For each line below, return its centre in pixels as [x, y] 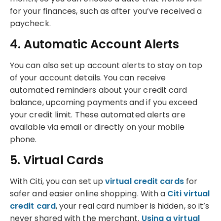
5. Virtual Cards [57, 160]
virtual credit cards [145, 181]
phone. [23, 139]
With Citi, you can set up [58, 181]
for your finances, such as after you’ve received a [106, 11]
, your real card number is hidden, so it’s [132, 206]
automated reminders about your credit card [99, 90]
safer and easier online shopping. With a [89, 193]
